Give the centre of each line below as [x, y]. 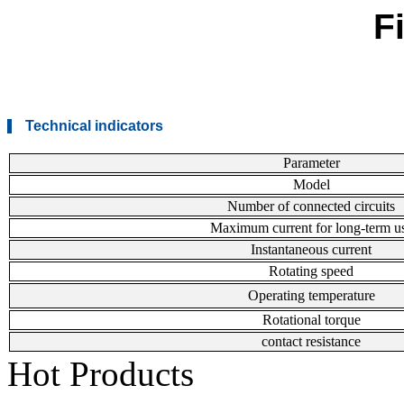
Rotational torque [311, 319]
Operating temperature [311, 295]
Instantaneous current [311, 249]
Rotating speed [311, 271]
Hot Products [101, 373]
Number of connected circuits [311, 206]
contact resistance [311, 341]
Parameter [311, 162]
